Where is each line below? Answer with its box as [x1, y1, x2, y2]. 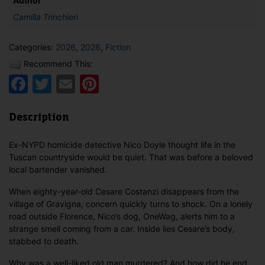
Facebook [28, 72, 116, 96]
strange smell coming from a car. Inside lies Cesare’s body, [9, 224, 235, 234]
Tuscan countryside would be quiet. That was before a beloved [9, 152, 253, 163]
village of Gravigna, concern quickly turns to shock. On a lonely [9, 199, 253, 209]
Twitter [51, 72, 115, 96]
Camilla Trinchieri [13, 11, 78, 22]
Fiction [105, 42, 131, 53]
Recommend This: [24, 59, 93, 69]
